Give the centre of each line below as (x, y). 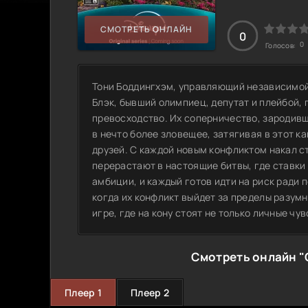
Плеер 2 (150, 292)
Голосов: (282, 45)
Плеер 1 (83, 292)
